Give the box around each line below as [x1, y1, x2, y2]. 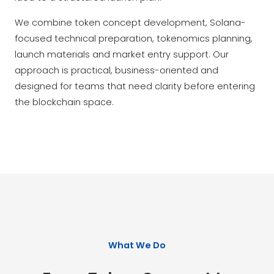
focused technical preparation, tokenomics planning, [15, 32, 253, 45]
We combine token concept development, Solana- [15, 16, 246, 29]
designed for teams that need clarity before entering [15, 80, 255, 92]
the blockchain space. [15, 95, 114, 108]
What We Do [108, 239, 166, 251]
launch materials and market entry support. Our [15, 48, 229, 61]
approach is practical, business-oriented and [15, 64, 218, 76]
